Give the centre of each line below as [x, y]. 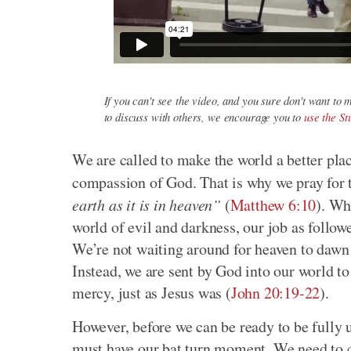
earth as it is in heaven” [147, 205]
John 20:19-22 [275, 293]
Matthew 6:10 [273, 205]
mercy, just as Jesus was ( [152, 293]
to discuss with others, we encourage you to [204, 117]
